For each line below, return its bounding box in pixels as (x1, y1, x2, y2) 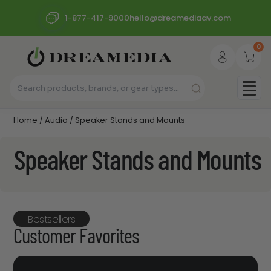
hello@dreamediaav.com (129, 12, 231, 24)
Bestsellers (28, 212, 76, 226)
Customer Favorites (13, 227, 139, 248)
